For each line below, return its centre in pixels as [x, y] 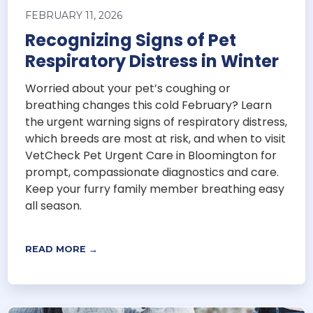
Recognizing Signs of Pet [131, 41]
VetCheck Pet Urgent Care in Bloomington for [151, 156]
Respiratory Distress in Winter [152, 61]
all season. [54, 206]
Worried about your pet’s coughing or [128, 89]
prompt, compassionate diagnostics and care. [152, 173]
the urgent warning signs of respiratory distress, [156, 122]
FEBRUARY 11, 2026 [74, 16]
